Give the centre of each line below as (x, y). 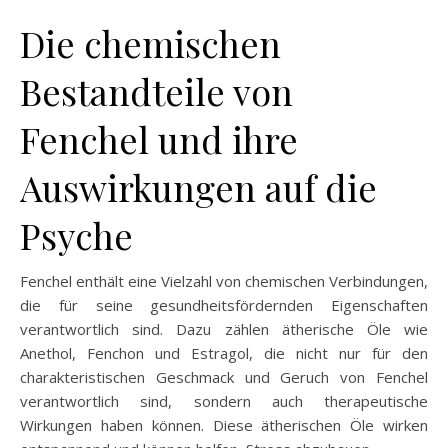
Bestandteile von (156, 90)
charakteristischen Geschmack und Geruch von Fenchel (224, 376)
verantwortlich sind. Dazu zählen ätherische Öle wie (224, 328)
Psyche (76, 234)
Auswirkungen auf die (198, 186)
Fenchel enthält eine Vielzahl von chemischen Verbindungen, (224, 280)
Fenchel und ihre (159, 138)
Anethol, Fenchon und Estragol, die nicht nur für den (224, 352)
